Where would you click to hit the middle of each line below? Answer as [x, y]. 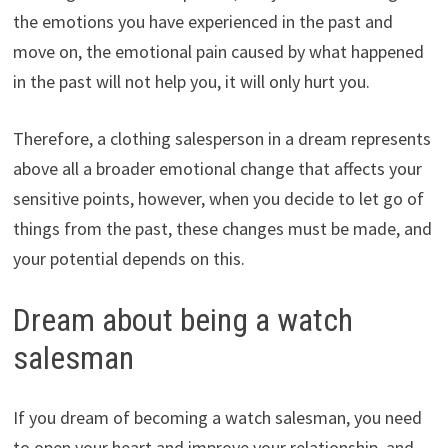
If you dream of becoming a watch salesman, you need [217, 418]
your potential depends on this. [128, 258]
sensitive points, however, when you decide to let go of [218, 198]
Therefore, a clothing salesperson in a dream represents [221, 138]
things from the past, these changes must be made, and [222, 228]
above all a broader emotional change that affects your [217, 168]
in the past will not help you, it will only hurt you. [191, 81]
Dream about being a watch [182, 319]
